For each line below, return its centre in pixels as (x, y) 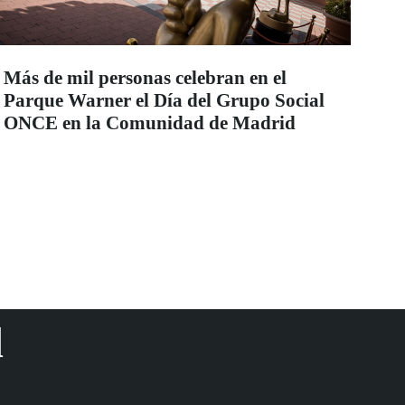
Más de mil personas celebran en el (145, 78)
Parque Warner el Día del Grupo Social (164, 101)
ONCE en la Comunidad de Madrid (150, 123)
